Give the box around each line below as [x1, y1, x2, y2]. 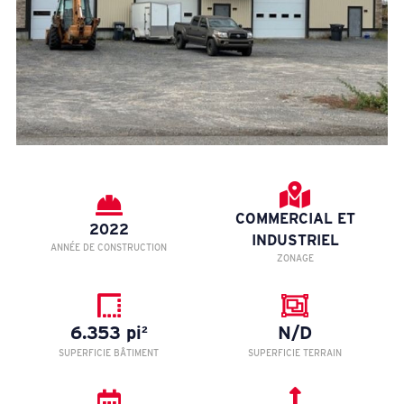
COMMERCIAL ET [234, 210, 355, 228]
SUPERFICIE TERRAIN [248, 347, 343, 359]
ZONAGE [276, 252, 314, 264]
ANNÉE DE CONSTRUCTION [50, 242, 168, 253]
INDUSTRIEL [251, 232, 339, 250]
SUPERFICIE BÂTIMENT [59, 347, 160, 359]
